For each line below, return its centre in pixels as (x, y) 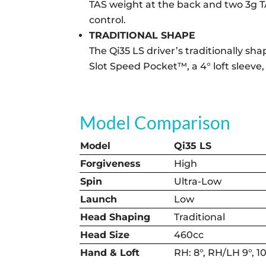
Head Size (105, 235)
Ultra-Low (198, 181)
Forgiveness (111, 163)
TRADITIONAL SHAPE (142, 35)
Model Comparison (155, 122)
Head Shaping (115, 217)
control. (108, 20)
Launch (99, 199)
